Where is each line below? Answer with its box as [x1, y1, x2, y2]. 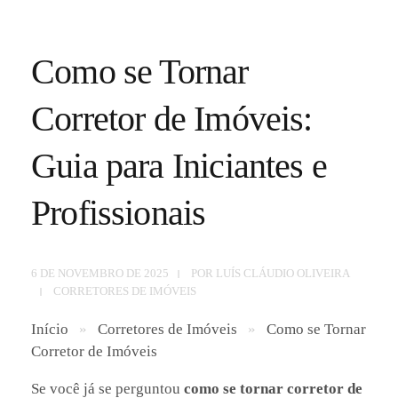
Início [31, 320, 68, 338]
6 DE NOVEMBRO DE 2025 [31, 266, 169, 280]
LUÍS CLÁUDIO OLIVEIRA [216, 266, 350, 280]
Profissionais [31, 192, 206, 233]
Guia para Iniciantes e [31, 145, 327, 186]
